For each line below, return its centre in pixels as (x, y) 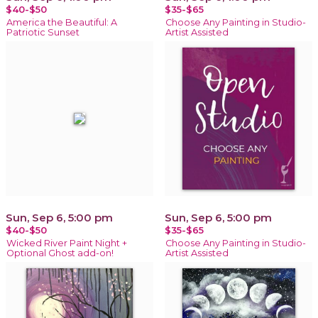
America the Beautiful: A (62, 22)
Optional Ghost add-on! (60, 253)
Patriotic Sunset (43, 32)
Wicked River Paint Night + (67, 243)
